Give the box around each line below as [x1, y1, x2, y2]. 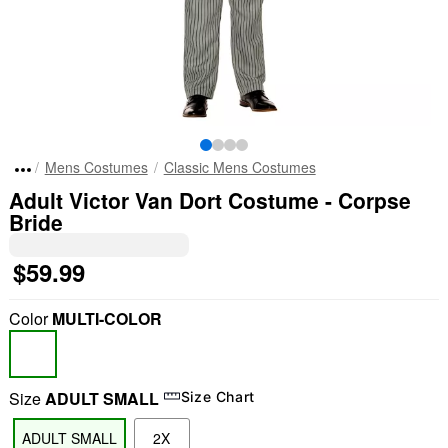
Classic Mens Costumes [163, 157, 316, 177]
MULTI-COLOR [51, 307, 162, 330]
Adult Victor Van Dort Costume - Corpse [8, 185, 411, 215]
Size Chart [180, 387, 256, 405]
